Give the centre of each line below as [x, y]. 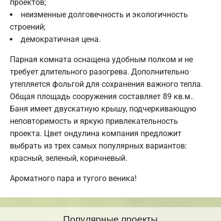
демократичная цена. [61, 39]
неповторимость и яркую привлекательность [94, 121]
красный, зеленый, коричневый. [69, 158]
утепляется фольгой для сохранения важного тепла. [106, 84]
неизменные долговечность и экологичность [104, 15]
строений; [28, 27]
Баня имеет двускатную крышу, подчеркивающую [103, 109]
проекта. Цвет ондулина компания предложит [96, 134]
